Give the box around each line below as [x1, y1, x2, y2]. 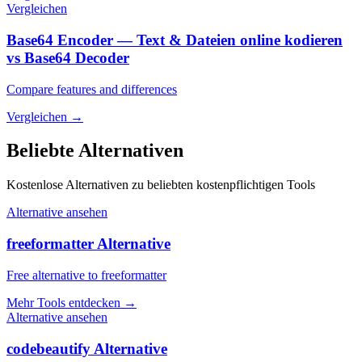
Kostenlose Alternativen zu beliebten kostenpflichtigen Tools [6, 178, 315, 192]
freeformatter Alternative [6, 235, 170, 253]
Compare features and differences [6, 82, 177, 96]
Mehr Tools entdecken [6, 295, 120, 309]
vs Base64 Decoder [6, 48, 129, 66]
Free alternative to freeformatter [6, 267, 166, 282]
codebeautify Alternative [6, 339, 167, 357]
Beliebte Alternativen [6, 140, 183, 162]
